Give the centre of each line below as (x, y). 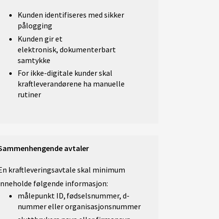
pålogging (35, 25)
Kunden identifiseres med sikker (71, 14)
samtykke (34, 60)
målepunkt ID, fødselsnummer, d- (74, 196)
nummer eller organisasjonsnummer (79, 207)
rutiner (29, 95)
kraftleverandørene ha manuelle (71, 84)
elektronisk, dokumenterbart (67, 49)
